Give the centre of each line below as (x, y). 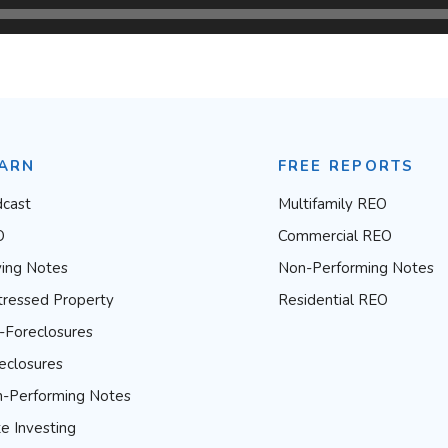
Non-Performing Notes (355, 268)
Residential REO (332, 300)
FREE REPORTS (346, 166)
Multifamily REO (332, 204)
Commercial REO (334, 236)
